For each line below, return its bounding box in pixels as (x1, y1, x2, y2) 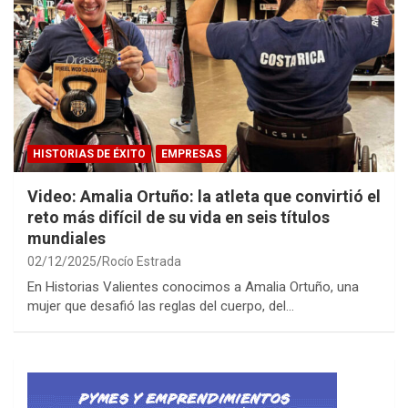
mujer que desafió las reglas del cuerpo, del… (27, 297, 294, 314)
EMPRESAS (161, 147, 221, 160)
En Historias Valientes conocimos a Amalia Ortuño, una (27, 278, 359, 295)
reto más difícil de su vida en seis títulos (27, 207, 330, 227)
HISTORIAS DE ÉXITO (33, 147, 146, 160)
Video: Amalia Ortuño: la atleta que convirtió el (27, 186, 381, 206)
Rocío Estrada (102, 253, 181, 269)
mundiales (27, 228, 106, 248)
